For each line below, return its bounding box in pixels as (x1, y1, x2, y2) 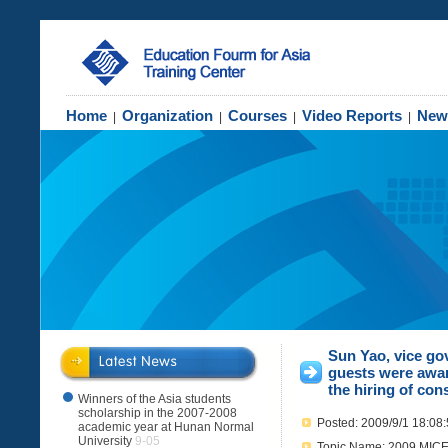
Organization (122, 107, 213, 124)
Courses (228, 107, 287, 124)
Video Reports (302, 107, 402, 124)
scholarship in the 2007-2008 (78, 406, 237, 420)
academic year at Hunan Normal (78, 420, 254, 434)
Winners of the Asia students (78, 392, 231, 406)
